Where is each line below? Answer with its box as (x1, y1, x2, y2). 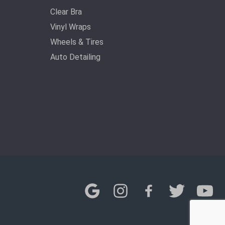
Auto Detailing (50, 52, 100, 62)
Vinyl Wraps (50, 22, 91, 32)
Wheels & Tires (50, 37, 103, 47)
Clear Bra (50, 7, 82, 17)
